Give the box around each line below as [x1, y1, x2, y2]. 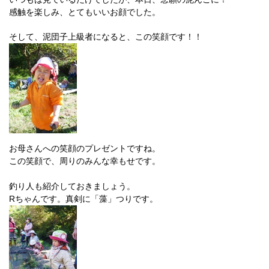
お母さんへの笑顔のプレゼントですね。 [9, 144, 160, 153]
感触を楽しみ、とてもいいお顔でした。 [9, 7, 160, 17]
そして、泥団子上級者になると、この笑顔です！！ [9, 32, 202, 41]
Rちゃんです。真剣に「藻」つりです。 [9, 194, 158, 204]
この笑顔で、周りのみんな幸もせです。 [9, 156, 160, 166]
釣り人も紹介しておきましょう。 [9, 181, 135, 191]
